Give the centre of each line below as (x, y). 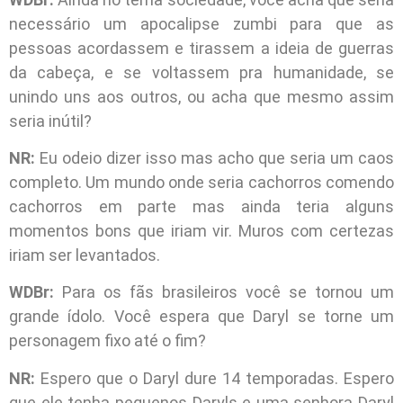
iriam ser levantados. (85, 255)
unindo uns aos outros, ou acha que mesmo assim (201, 96)
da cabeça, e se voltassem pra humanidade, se (201, 72)
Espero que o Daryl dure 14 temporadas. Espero (217, 378)
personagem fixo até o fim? (107, 341)
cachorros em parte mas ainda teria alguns (201, 206)
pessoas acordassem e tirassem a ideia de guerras (201, 48)
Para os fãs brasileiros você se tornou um (224, 292)
